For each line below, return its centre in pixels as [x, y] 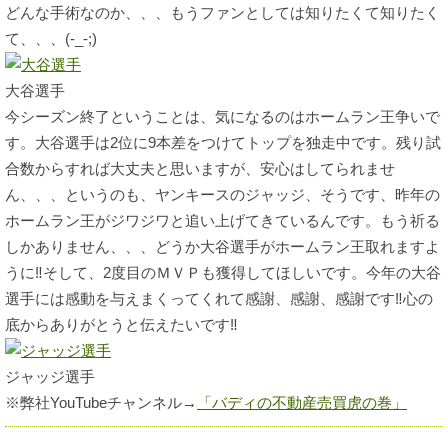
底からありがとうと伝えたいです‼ [121, 324]
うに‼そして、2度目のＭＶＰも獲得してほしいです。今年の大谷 [223, 272]
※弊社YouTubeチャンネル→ [101, 402]
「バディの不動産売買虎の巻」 [302, 402]
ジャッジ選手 [50, 376]
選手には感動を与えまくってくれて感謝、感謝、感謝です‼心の [219, 298]
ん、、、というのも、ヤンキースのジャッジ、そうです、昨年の [222, 194]
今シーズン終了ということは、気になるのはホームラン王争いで [222, 116]
